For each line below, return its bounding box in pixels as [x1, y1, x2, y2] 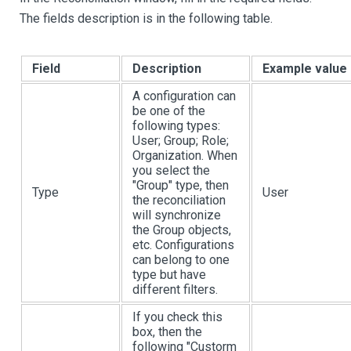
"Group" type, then [132, 178, 229, 194]
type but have [132, 267, 206, 283]
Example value [262, 61, 347, 77]
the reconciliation [132, 193, 226, 208]
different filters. [132, 282, 218, 298]
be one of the [132, 103, 205, 119]
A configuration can [132, 89, 236, 104]
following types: [132, 118, 220, 134]
